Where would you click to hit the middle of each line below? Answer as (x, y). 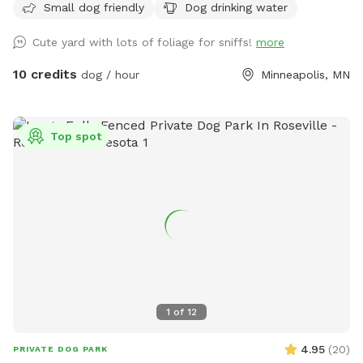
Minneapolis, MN (305, 75)
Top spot (76, 137)
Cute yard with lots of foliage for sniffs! (144, 43)
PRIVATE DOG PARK (60, 348)
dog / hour (108, 75)
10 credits (45, 75)
